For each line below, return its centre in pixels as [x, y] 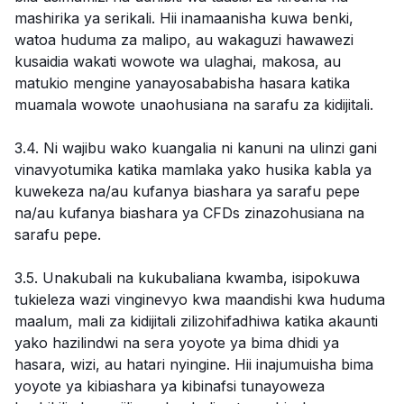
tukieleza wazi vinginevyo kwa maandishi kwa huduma [200, 299]
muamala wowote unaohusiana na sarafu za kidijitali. [194, 105]
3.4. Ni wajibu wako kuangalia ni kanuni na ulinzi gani [196, 148]
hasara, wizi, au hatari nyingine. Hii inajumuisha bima [194, 364]
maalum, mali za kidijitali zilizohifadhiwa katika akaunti [196, 321]
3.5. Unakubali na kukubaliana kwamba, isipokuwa [187, 278]
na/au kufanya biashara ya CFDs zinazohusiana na [189, 213]
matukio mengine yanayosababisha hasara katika [182, 83]
